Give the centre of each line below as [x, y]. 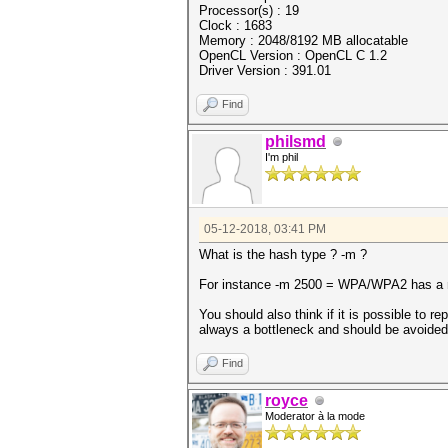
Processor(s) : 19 [249, 10]
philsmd [295, 141]
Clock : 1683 [235, 25]
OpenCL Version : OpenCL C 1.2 [293, 55]
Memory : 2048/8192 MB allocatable [303, 40]
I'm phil [281, 157]
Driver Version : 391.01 [265, 70]
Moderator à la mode [315, 416]
